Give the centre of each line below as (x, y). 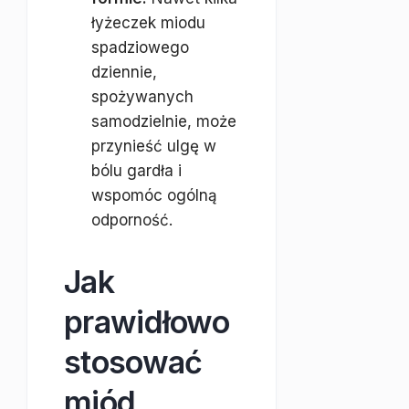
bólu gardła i (136, 171)
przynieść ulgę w (154, 146)
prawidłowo (147, 322)
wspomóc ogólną (154, 195)
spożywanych (142, 97)
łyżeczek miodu (148, 23)
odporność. (132, 220)
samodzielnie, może (164, 121)
